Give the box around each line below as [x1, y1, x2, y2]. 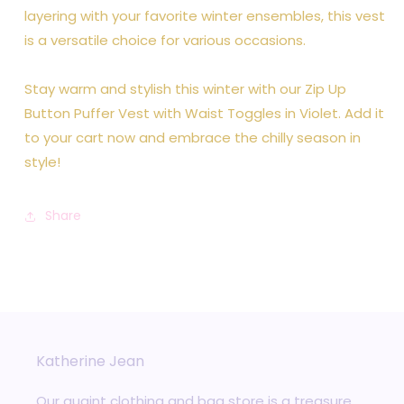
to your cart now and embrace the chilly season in [24, 127, 361, 147]
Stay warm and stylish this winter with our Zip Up [24, 78, 346, 98]
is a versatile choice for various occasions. [24, 30, 306, 50]
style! [24, 151, 60, 171]
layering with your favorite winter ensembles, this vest [24, 5, 385, 25]
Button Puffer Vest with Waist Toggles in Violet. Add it [24, 103, 384, 123]
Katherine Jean [36, 351, 144, 372]
